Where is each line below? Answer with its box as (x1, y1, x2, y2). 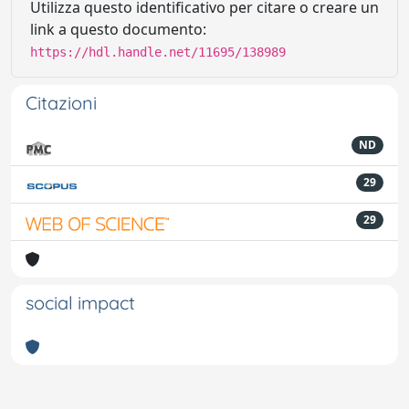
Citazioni (26, 91, 97, 114)
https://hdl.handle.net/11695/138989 (30, 45, 286, 59)
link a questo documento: (30, 19, 206, 39)
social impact (26, 291, 135, 314)
